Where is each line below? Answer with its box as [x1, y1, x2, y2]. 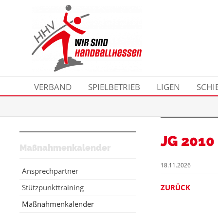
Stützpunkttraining [22, 182, 84, 193]
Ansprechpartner [22, 166, 78, 176]
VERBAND [34, 81, 72, 92]
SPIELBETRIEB [88, 81, 140, 92]
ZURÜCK [161, 182, 190, 193]
